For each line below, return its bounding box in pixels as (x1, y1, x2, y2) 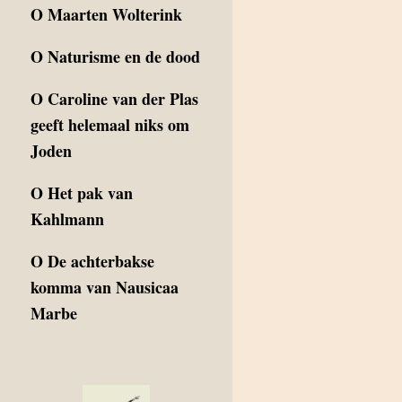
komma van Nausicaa (31, 275, 179, 299)
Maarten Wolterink (48, 3, 182, 26)
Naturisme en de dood (48, 45, 200, 68)
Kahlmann (31, 207, 104, 231)
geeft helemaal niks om (31, 113, 189, 136)
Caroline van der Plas (48, 87, 198, 110)
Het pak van (48, 181, 133, 205)
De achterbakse (48, 249, 154, 273)
